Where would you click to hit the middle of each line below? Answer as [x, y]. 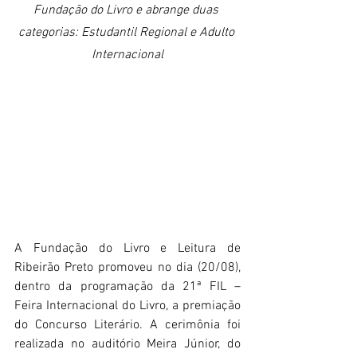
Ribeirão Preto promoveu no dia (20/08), [127, 268]
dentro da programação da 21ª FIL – [127, 287]
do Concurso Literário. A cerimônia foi [127, 326]
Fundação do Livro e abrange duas [127, 10]
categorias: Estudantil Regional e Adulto [127, 33]
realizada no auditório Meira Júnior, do [127, 345]
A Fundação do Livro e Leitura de [127, 249]
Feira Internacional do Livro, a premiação [127, 306]
